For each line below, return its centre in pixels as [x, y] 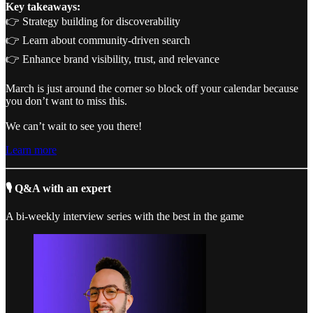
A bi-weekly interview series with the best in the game [125, 216]
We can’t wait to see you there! [74, 126]
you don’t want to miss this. [66, 101]
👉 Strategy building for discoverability [93, 21]
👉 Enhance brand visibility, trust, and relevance [112, 59]
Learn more [31, 150]
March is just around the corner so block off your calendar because [152, 88]
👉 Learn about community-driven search [98, 40]
